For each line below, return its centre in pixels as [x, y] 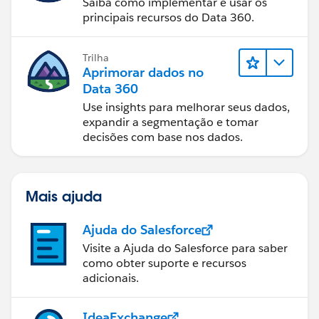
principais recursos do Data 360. [168, 18]
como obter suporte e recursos [164, 263]
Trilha [96, 58]
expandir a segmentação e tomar [171, 122]
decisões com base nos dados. [163, 137]
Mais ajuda [64, 196]
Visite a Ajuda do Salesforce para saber [185, 249]
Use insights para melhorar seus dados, [186, 108]
